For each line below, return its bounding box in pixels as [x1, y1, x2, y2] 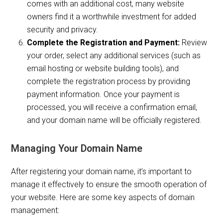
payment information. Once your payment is [27, 90, 180, 100]
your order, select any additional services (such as [27, 51, 201, 61]
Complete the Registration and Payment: [27, 38, 180, 48]
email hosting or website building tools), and [27, 64, 179, 74]
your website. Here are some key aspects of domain [11, 193, 195, 203]
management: [11, 206, 60, 216]
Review [180, 38, 208, 48]
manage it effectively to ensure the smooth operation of [11, 180, 207, 190]
